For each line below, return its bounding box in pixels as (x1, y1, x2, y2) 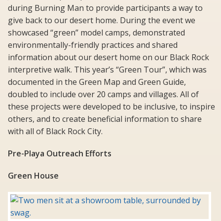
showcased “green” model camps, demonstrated (8, 27, 185, 38)
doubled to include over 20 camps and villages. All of (8, 89, 199, 100)
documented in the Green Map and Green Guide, (8, 76, 186, 88)
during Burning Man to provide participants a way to (8, 2, 203, 14)
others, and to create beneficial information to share (8, 113, 202, 125)
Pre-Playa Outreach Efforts (8, 148, 111, 159)
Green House (8, 170, 59, 182)
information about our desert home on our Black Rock (8, 52, 209, 63)
